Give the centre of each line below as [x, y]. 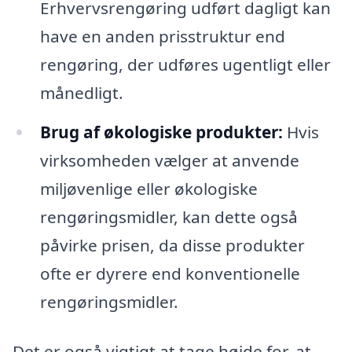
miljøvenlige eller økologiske [148, 188]
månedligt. [81, 92]
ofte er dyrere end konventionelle [170, 273]
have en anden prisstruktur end [162, 36]
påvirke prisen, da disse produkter [172, 245]
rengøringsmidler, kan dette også [169, 216]
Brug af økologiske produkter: [161, 132]
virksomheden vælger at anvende [169, 160]
